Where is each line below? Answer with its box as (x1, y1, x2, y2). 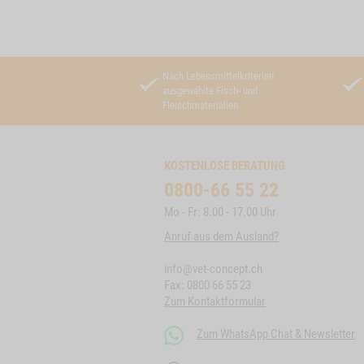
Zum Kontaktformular (164, 294, 266, 309)
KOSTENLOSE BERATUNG (164, 158, 285, 173)
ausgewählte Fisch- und (162, 84, 258, 97)
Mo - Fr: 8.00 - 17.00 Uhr (164, 205, 276, 219)
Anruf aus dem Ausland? (164, 229, 279, 244)
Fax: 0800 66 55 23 (164, 278, 251, 292)
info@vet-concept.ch (164, 262, 262, 276)
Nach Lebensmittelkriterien (162, 70, 274, 82)
